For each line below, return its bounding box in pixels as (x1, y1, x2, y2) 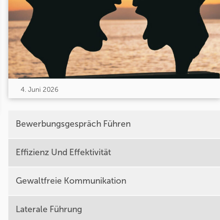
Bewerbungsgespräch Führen (15, 119, 131, 130)
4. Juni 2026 (20, 85, 58, 94)
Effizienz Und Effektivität (15, 147, 111, 158)
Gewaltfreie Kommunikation (15, 176, 126, 187)
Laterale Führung (15, 204, 82, 215)
